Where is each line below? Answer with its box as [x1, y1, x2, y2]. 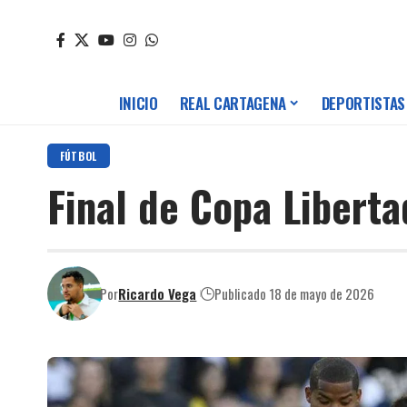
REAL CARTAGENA [179, 92, 286, 115]
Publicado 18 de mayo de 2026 [214, 283, 375, 303]
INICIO [118, 92, 158, 115]
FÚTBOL [59, 148, 97, 164]
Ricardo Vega [118, 283, 197, 303]
